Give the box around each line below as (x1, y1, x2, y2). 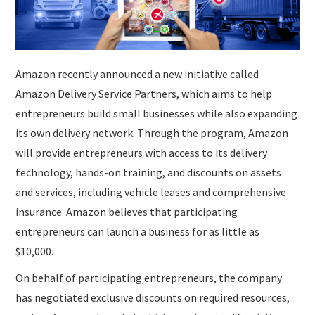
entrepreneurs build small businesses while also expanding (15, 105, 298, 120)
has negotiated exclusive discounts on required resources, (15, 290, 290, 304)
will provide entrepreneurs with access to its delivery (15, 145, 268, 160)
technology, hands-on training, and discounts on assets (15, 165, 282, 179)
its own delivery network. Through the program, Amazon (15, 125, 289, 140)
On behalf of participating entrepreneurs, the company (15, 270, 283, 285)
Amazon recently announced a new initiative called (15, 66, 259, 81)
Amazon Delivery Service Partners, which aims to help (15, 86, 273, 101)
